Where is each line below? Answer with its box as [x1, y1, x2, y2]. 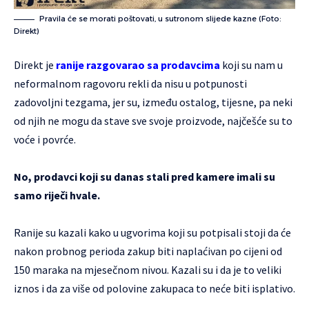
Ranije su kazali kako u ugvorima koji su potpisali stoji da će [14, 226, 291, 240]
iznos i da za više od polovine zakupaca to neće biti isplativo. [14, 281, 295, 296]
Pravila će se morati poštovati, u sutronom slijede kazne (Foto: [39, 14, 281, 24]
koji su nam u [220, 58, 283, 72]
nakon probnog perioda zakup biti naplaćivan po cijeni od [14, 244, 282, 259]
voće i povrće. [14, 132, 76, 147]
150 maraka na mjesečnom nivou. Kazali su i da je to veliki [14, 263, 281, 277]
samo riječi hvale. [14, 188, 102, 203]
